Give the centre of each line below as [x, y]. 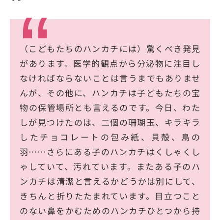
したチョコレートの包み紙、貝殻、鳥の [110, 137]
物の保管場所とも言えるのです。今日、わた [110, 108]
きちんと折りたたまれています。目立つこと [110, 196]
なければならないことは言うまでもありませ [110, 78]
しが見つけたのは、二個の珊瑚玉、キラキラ [110, 122]
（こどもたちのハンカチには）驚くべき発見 [110, 49]
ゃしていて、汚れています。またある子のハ [110, 166]
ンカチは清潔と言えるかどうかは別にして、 [110, 181]
